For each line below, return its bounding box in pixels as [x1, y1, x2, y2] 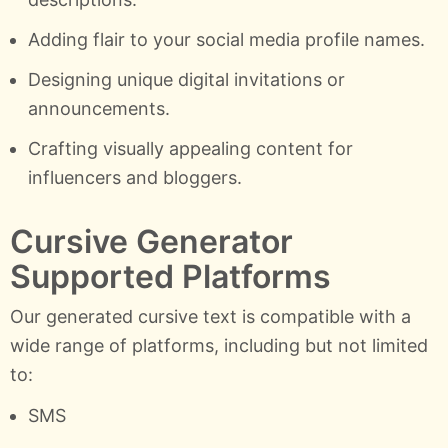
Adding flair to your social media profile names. [27, 28, 425, 50]
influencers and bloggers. [27, 167, 242, 189]
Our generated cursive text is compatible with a [10, 306, 411, 328]
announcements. [27, 98, 170, 120]
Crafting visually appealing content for [27, 138, 353, 160]
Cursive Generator [10, 222, 293, 262]
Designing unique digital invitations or [27, 69, 345, 91]
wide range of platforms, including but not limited [10, 335, 428, 357]
